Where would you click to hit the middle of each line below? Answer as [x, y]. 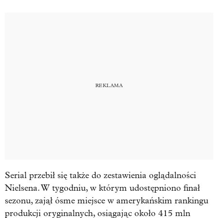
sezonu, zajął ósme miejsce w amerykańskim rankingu [107, 200]
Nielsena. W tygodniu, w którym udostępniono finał [102, 188]
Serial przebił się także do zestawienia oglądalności [100, 175]
